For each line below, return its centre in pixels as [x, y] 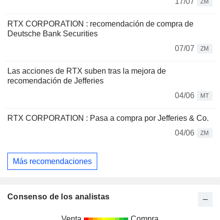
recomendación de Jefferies [55, 81]
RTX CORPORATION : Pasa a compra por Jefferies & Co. [108, 118]
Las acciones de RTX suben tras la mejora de [87, 71]
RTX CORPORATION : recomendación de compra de [100, 24]
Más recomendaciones [52, 161]
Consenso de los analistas [59, 197]
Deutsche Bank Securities [53, 34]
